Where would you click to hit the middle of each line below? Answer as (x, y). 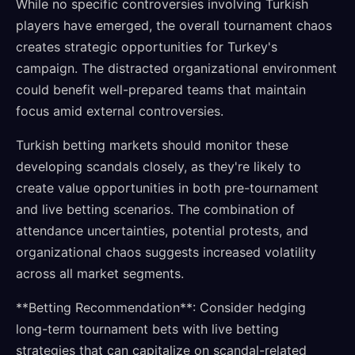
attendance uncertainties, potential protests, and (162, 231)
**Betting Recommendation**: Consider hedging (161, 307)
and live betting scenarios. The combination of (155, 209)
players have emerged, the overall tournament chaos (174, 25)
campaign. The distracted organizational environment (176, 68)
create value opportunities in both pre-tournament (167, 188)
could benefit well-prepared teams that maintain (161, 90)
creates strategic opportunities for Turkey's (147, 47)
